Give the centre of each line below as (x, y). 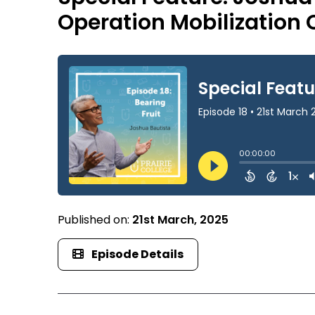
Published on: (95, 219)
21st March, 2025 (181, 219)
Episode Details (138, 254)
